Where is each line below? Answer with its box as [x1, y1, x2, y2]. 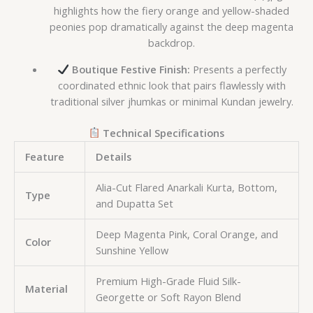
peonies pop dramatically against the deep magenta [50, 20, 294, 34]
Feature [24, 149, 64, 163]
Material [24, 281, 68, 296]
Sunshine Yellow [95, 242, 168, 257]
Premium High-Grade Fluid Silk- [95, 273, 241, 288]
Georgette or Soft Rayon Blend [95, 289, 241, 304]
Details [95, 149, 131, 163]
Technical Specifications [100, 125, 225, 140]
